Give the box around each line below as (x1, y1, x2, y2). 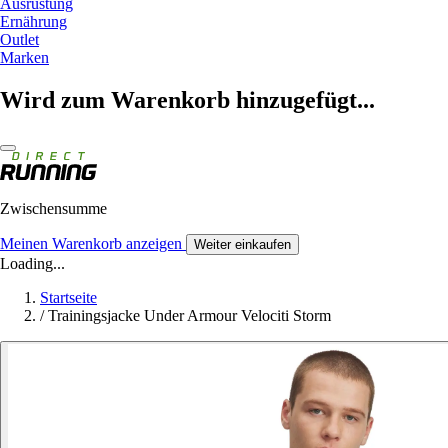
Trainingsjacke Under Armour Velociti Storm (48, 306, 331, 324)
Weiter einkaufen (194, 236, 291, 252)
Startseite (40, 288, 97, 306)
